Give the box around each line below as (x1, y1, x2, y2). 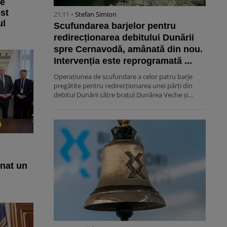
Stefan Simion (75, 10, 117, 19)
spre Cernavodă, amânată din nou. (54, 44, 203, 55)
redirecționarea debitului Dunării (54, 32, 194, 43)
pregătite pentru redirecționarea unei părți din (54, 81, 193, 91)
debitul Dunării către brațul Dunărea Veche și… (54, 90, 193, 100)
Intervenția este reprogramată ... (54, 56, 192, 66)
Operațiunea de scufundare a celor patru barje (54, 72, 193, 82)
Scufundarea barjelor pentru (54, 21, 176, 31)
